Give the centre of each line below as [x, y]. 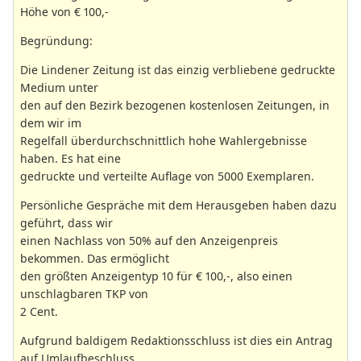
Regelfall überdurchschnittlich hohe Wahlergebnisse [164, 141]
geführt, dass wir [66, 223]
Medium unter [59, 88]
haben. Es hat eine [71, 159]
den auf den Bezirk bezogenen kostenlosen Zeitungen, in [175, 106]
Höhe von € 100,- [64, 12]
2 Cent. [39, 312]
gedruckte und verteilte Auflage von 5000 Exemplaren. [167, 176]
